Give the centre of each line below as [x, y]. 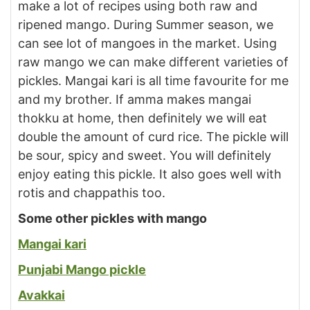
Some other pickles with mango [112, 218]
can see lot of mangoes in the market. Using [147, 43]
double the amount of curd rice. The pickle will [153, 136]
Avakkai [42, 295]
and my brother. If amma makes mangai [135, 99]
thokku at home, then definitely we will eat [143, 118]
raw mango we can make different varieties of [153, 62]
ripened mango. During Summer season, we [146, 24]
